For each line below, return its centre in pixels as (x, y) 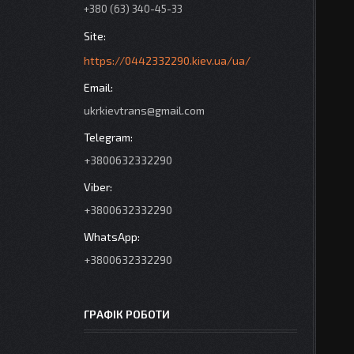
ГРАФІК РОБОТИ (127, 314)
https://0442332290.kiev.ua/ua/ (167, 61)
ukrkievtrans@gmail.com (144, 111)
